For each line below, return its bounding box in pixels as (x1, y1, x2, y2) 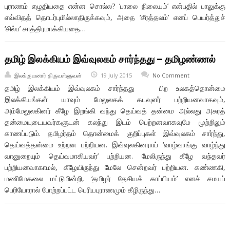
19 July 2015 (100, 71, 132, 79)
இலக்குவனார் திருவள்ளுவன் (14, 71, 82, 79)
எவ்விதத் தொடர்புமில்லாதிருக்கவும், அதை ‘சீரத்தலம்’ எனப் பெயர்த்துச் (4, 12, 226, 23)
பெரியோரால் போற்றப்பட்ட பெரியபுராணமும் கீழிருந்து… (4, 185, 160, 195)
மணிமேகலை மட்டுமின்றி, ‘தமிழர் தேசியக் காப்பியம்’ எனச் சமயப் (4, 174, 226, 184)
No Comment (152, 71, 189, 79)
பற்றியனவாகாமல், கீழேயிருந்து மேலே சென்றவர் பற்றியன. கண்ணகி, (4, 162, 226, 172)
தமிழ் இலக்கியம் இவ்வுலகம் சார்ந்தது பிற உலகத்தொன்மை (4, 83, 226, 93)
